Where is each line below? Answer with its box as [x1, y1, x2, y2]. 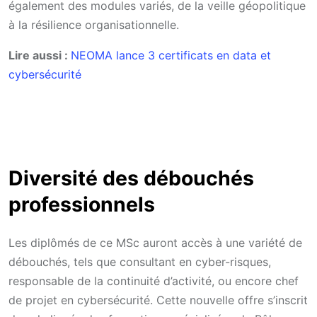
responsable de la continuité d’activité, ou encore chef [8, 273, 299, 288]
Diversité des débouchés [8, 165, 254, 190]
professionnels [8, 191, 155, 217]
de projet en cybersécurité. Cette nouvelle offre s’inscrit [8, 292, 308, 307]
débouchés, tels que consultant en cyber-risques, [8, 254, 271, 269]
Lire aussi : [8, 47, 71, 62]
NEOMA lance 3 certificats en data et [71, 47, 271, 62]
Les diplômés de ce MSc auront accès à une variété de [8, 235, 302, 250]
